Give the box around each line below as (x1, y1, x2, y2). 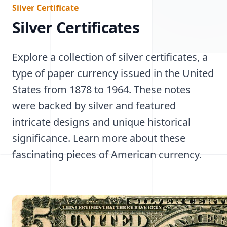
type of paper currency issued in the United (12, 66, 214, 80)
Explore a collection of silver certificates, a (12, 50, 208, 64)
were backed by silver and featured (12, 99, 176, 112)
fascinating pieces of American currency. (12, 147, 202, 161)
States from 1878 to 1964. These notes (12, 83, 191, 96)
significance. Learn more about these (12, 131, 185, 145)
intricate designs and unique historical (12, 115, 191, 129)
